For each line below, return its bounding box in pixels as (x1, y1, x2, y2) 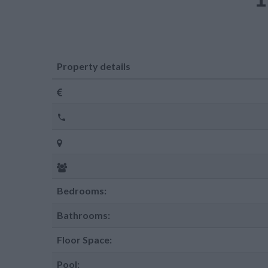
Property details (57, 60, 130, 72)
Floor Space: (57, 234, 112, 245)
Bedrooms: (57, 185, 106, 196)
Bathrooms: (57, 209, 110, 221)
